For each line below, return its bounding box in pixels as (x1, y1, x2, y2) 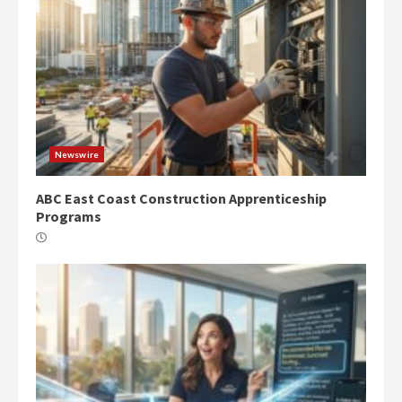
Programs (36, 206, 101, 225)
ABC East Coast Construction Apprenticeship (36, 188, 327, 207)
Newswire (55, 148, 99, 160)
